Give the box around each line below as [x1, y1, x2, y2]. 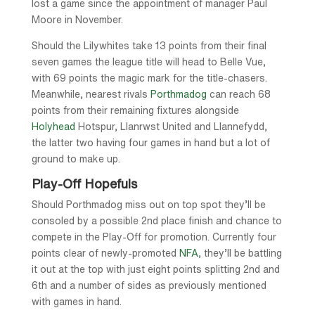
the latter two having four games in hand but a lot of [31, 137, 270, 148]
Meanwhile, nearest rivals [31, 89, 150, 99]
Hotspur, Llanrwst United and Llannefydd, [75, 121, 267, 131]
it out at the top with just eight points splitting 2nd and [31, 264, 280, 274]
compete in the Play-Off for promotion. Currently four [31, 231, 276, 242]
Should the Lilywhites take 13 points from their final [31, 40, 266, 51]
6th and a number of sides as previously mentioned [31, 280, 266, 290]
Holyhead [31, 121, 75, 131]
